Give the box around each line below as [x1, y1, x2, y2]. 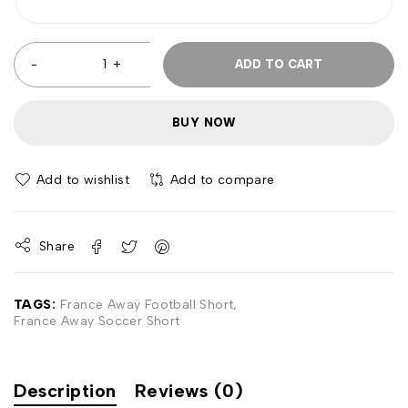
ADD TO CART [235, 57, 322, 71]
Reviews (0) [134, 379, 243, 402]
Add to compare [170, 172, 275, 188]
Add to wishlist [36, 172, 129, 188]
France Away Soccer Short [14, 312, 180, 329]
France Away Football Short [60, 296, 234, 312]
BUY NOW [172, 116, 236, 129]
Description [14, 379, 117, 402]
